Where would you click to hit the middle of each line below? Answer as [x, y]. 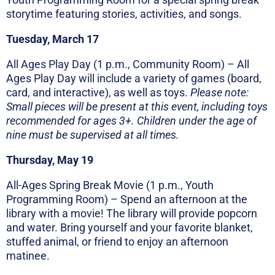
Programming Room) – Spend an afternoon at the [127, 199]
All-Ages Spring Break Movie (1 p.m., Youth [110, 185]
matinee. [28, 256]
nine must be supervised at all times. [93, 135]
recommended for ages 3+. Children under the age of [131, 121]
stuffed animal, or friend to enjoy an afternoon [117, 242]
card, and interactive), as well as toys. [98, 93]
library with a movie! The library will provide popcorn [132, 214]
